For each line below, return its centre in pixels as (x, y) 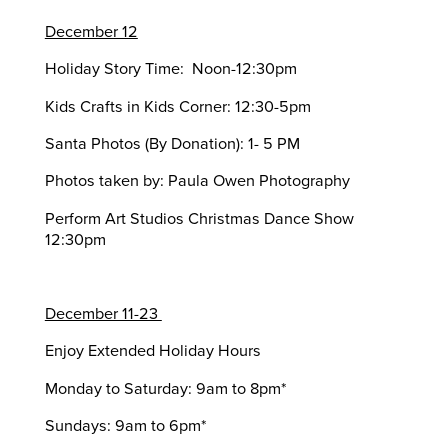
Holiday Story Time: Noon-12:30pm (170, 69)
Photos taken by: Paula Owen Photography (197, 181)
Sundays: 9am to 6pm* (125, 425)
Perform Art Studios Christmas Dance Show (199, 218)
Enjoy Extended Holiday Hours (152, 351)
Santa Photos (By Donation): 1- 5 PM (172, 144)
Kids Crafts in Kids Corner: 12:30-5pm (177, 106)
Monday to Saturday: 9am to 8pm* (165, 388)
